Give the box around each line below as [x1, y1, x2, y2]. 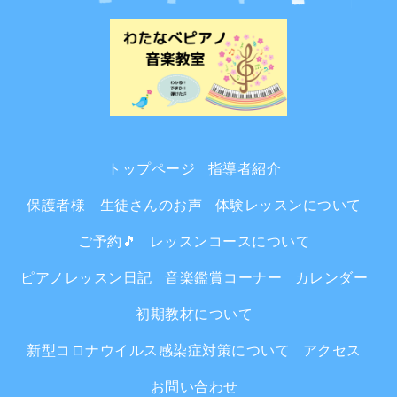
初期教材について [136, 307, 253, 323]
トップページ [107, 161, 195, 177]
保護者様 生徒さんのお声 [27, 198, 203, 214]
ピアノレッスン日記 [20, 270, 152, 286]
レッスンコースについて [149, 234, 310, 250]
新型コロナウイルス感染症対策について [27, 343, 291, 359]
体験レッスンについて [214, 198, 362, 214]
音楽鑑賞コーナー [165, 270, 282, 286]
